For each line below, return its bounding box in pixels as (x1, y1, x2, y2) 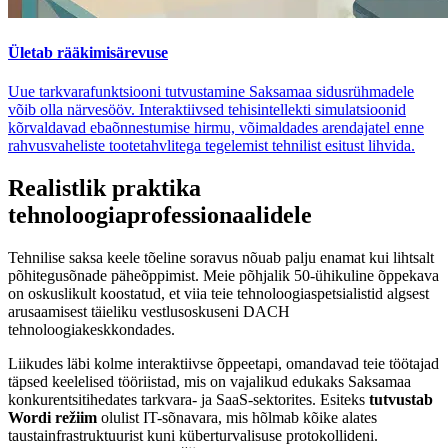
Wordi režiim (8, 408, 97, 426)
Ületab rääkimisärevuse (8, 43, 168, 61)
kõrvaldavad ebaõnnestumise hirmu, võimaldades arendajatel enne (8, 118, 424, 136)
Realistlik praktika (8, 174, 201, 201)
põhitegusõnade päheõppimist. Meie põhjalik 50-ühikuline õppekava (8, 266, 439, 284)
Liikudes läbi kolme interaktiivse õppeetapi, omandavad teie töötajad (8, 354, 439, 372)
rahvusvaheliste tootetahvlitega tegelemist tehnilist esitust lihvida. (8, 136, 415, 154)
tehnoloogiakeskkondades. (8, 320, 175, 338)
